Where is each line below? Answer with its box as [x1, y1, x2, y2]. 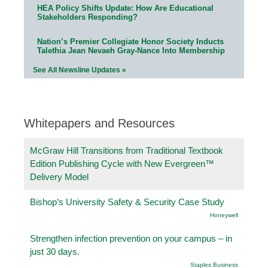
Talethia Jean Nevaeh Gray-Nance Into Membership [37, 45, 225, 55]
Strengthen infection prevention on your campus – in [30, 233, 232, 243]
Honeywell [210, 211, 238, 218]
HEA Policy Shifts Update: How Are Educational [37, 3, 214, 13]
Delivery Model [30, 171, 89, 182]
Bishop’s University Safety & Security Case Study [30, 196, 224, 207]
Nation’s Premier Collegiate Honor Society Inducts [37, 36, 224, 46]
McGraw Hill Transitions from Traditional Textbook [30, 145, 223, 156]
